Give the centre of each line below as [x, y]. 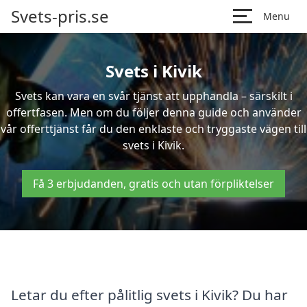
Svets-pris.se [60, 16]
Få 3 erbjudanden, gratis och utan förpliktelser [153, 184]
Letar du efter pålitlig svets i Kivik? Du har [149, 294]
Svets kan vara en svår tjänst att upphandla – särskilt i [153, 96]
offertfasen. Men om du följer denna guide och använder [153, 112]
